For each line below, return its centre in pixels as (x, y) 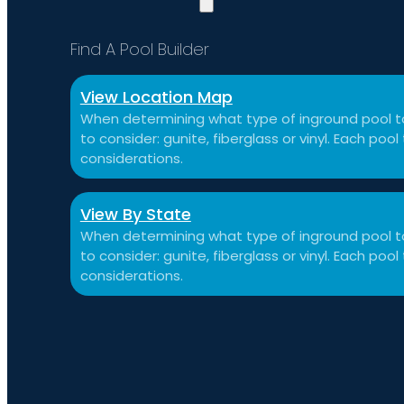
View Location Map (156, 96)
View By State (135, 215)
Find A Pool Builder (139, 49)
